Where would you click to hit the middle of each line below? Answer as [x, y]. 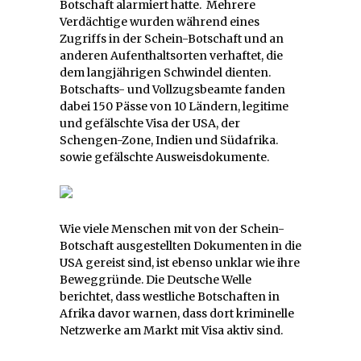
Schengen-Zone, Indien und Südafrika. [169, 140]
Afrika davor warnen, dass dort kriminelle [177, 313]
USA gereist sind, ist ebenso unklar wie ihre [180, 262]
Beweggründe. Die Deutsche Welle [156, 279]
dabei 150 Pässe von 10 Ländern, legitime [174, 106]
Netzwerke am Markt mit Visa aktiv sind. [171, 330]
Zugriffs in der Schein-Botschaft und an [172, 38]
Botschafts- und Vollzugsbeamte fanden [172, 89]
